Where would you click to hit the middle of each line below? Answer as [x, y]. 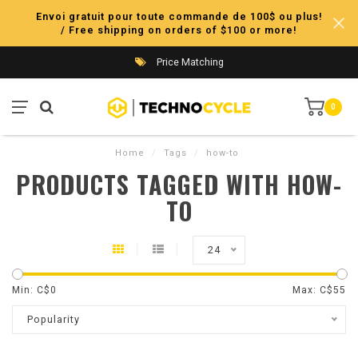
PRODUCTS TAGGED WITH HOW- [179, 184]
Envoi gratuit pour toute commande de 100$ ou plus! [179, 16]
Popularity [54, 319]
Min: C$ [31, 290]
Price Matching [189, 62]
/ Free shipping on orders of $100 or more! [179, 30]
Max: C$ [313, 290]
